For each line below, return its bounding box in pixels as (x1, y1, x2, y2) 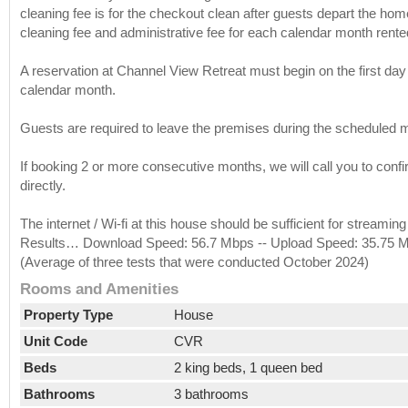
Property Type (23, 306, 113, 322)
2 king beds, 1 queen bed (173, 359, 322, 375)
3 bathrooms (173, 385, 249, 402)
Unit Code (23, 332, 87, 349)
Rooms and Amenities (19, 280, 178, 298)
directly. (19, 177, 66, 193)
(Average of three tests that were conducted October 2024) (19, 253, 369, 270)
